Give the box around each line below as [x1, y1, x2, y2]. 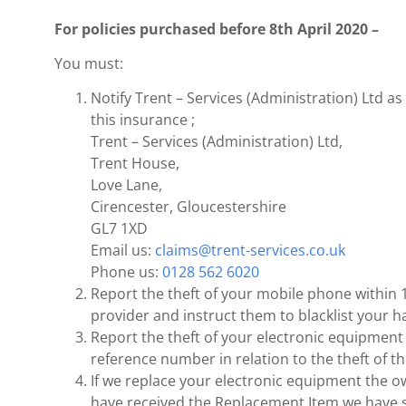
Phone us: [91, 262, 162, 283]
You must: [54, 53, 123, 73]
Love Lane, [91, 175, 162, 196]
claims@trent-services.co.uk [155, 240, 345, 261]
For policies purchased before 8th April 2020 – [54, 18, 379, 39]
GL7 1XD [91, 218, 148, 239]
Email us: [91, 240, 155, 261]
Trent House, [91, 153, 179, 174]
